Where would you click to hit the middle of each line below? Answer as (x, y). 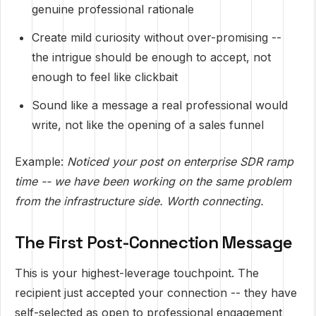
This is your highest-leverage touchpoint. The (137, 273)
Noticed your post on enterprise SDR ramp (180, 162)
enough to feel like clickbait (105, 77)
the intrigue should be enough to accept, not (151, 57)
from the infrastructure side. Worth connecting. (139, 201)
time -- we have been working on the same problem (153, 181)
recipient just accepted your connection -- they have (156, 293)
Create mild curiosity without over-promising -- (157, 37)
